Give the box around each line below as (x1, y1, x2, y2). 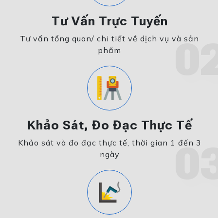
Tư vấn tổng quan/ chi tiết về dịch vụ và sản (20, 34, 199, 44)
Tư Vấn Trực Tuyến (51, 14, 168, 29)
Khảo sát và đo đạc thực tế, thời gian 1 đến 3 (18, 138, 201, 148)
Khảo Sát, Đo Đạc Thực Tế (27, 118, 192, 133)
